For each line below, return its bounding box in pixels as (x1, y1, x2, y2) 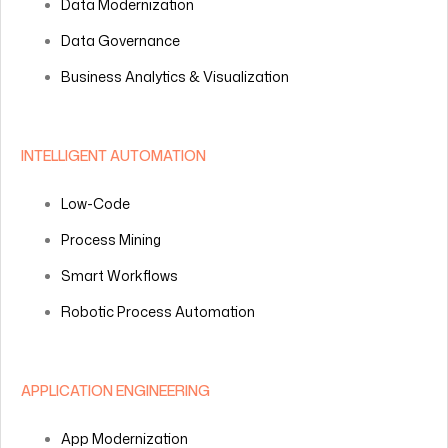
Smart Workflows (61, 266, 178, 286)
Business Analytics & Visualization (61, 67, 289, 87)
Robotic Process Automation (61, 302, 255, 322)
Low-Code (61, 194, 130, 214)
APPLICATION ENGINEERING (21, 381, 210, 401)
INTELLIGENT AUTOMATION (21, 146, 206, 166)
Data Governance (61, 31, 180, 51)
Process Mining (61, 230, 161, 250)
